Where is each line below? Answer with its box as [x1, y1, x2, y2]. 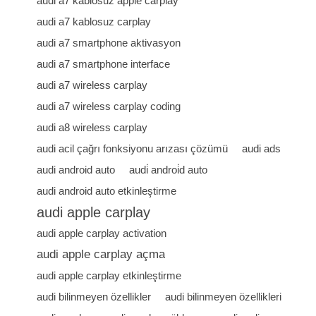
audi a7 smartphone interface [37, 58, 171, 70]
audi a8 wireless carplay [37, 121, 148, 133]
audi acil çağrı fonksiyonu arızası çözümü [37, 142, 229, 154]
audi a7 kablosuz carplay [37, 16, 152, 28]
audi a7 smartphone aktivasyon [37, 37, 181, 49]
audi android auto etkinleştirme [37, 185, 177, 197]
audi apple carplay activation [37, 227, 167, 239]
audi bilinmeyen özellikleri [165, 291, 282, 303]
